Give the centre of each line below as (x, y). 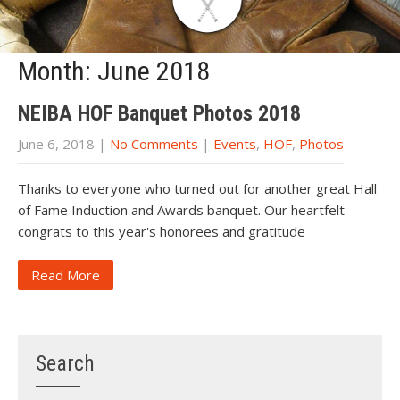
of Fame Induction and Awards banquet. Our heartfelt (181, 210)
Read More (66, 275)
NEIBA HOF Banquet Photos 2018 (159, 114)
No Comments (154, 144)
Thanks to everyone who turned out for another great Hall (197, 189)
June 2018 (154, 71)
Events (235, 144)
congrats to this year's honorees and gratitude (162, 232)
